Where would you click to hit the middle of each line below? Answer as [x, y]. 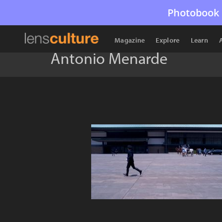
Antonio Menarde [109, 58]
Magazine [130, 40]
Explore [168, 40]
